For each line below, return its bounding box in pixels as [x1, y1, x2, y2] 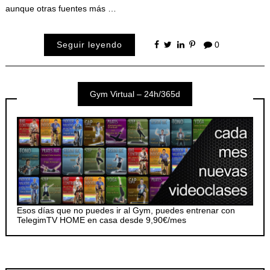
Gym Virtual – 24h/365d [90, 89, 180, 99]
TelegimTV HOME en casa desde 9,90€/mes [17, 215, 187, 225]
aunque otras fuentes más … [5, 3, 116, 13]
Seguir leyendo [57, 40, 123, 50]
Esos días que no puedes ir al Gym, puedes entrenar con [17, 205, 236, 215]
